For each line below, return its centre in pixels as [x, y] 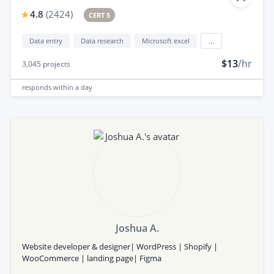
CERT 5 [100, 15]
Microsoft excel [166, 40]
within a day [73, 87]
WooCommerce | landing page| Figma [92, 258]
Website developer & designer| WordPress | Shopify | [120, 246]
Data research [102, 40]
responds [38, 87]
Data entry [46, 40]
